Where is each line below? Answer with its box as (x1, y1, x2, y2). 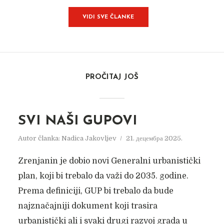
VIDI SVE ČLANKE (82, 14, 134, 20)
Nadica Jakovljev (61, 134, 116, 142)
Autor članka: (17, 134, 61, 142)
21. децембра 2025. (125, 134, 182, 142)
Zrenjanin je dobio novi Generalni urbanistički (17, 156, 200, 165)
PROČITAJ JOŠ (85, 73, 138, 81)
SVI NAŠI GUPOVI (17, 114, 137, 128)
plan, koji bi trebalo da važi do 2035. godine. (17, 171, 188, 180)
